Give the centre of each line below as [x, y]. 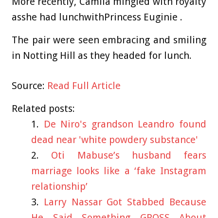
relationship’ [59, 187]
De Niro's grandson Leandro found [125, 124]
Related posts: [43, 109]
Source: [29, 86]
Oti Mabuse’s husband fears [129, 155]
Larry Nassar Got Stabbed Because [125, 202]
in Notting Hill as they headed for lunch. [102, 56]
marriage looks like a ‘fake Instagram [119, 171]
